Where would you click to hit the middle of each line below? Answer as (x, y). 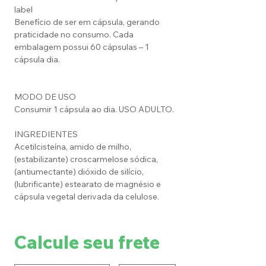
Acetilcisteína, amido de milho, (73, 147)
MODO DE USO (45, 97)
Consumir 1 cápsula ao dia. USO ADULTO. (94, 110)
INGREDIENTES (47, 134)
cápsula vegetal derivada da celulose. (87, 197)
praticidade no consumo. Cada (74, 35)
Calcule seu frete (87, 243)
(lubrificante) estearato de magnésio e (88, 184)
